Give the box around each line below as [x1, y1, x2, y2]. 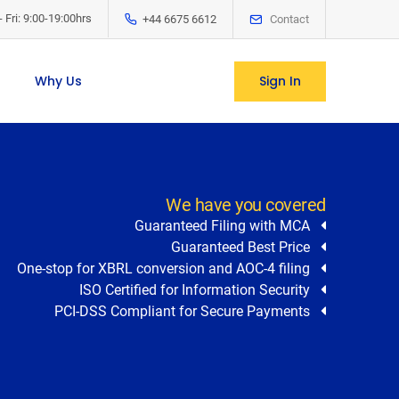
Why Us [34, 72, 82, 90]
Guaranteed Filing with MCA [134, 217, 321, 234]
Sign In [259, 71, 301, 90]
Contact [270, 12, 309, 26]
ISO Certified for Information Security [78, 281, 321, 298]
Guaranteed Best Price [170, 239, 321, 256]
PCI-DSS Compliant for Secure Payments [53, 303, 321, 320]
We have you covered [166, 194, 326, 216]
